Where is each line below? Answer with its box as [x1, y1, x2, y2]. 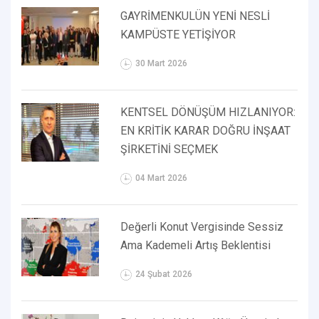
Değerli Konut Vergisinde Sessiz [120, 219, 284, 234]
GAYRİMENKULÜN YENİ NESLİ [120, 9, 271, 23]
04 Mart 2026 [135, 172, 188, 183]
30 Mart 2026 [135, 58, 188, 68]
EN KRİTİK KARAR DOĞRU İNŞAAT [120, 123, 291, 137]
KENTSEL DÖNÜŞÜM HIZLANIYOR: [120, 105, 296, 119]
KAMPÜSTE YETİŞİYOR [120, 27, 236, 41]
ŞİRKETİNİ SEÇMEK [120, 142, 219, 156]
